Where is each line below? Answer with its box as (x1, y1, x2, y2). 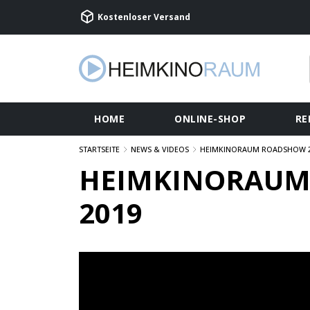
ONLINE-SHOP (174, 112, 246, 125)
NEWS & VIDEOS (131, 145, 189, 154)
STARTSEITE (79, 145, 120, 154)
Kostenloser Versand (95, 11, 190, 23)
